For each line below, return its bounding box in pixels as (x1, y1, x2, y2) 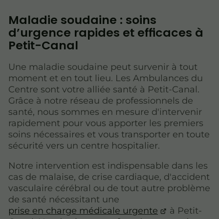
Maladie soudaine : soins (8, 12, 156, 28)
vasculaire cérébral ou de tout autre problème (8, 183, 210, 194)
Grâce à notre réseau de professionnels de (8, 95, 193, 107)
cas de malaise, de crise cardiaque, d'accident (8, 172, 210, 183)
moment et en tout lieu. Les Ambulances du (8, 73, 203, 84)
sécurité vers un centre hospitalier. (8, 140, 160, 152)
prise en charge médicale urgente (8, 205, 158, 217)
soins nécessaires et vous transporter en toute (8, 129, 210, 140)
